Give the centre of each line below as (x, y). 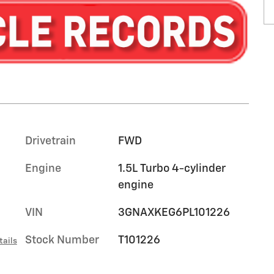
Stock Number (62, 241)
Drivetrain (50, 142)
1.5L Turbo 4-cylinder (172, 169)
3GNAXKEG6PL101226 (174, 213)
